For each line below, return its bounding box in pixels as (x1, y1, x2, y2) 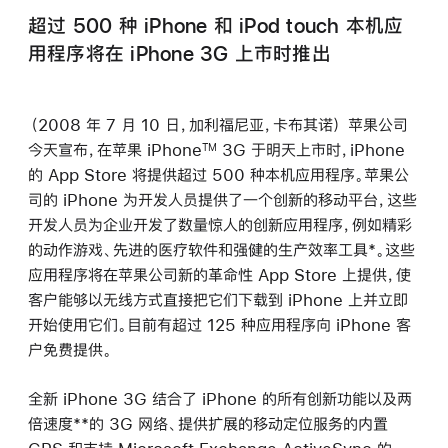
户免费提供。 (28, 341, 112, 358)
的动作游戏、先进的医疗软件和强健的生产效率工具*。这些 (28, 241, 415, 258)
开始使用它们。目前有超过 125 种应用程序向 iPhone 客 (28, 316, 411, 333)
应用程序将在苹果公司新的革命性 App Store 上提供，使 (28, 266, 411, 283)
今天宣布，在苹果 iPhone (28, 141, 202, 158)
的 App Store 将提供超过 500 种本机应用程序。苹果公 (28, 166, 409, 183)
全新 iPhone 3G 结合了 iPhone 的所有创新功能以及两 (28, 390, 412, 408)
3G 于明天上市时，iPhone (217, 141, 405, 158)
